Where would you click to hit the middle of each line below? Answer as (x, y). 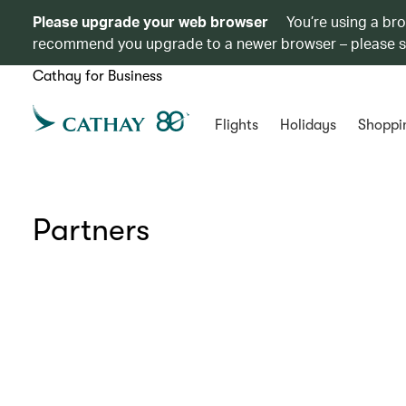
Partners (91, 230)
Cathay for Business (97, 76)
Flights (236, 125)
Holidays (308, 125)
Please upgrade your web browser (150, 21)
